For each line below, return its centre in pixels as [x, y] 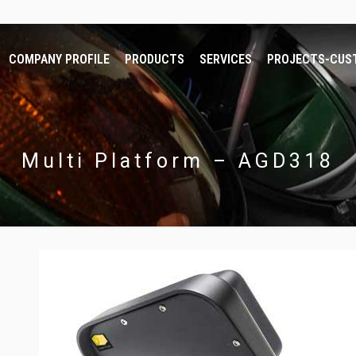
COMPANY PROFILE [60, 59]
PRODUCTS [155, 59]
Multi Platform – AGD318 [178, 161]
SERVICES [226, 59]
